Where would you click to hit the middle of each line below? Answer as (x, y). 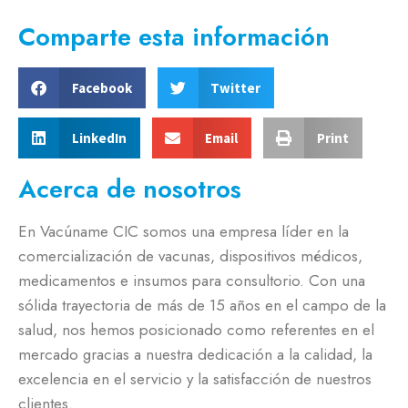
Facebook (102, 87)
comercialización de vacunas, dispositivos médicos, (190, 256)
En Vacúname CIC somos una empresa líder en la (184, 232)
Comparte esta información (174, 37)
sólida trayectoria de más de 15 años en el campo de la (202, 306)
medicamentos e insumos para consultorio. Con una (192, 281)
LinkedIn (99, 138)
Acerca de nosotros (130, 189)
